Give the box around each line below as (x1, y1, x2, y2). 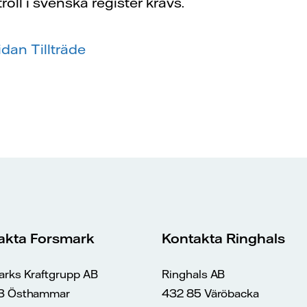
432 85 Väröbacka (162, 286, 260, 301)
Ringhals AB (162, 267, 225, 282)
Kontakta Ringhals (162, 230, 285, 247)
